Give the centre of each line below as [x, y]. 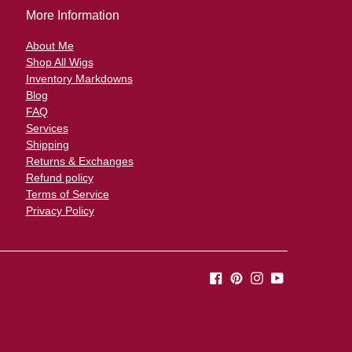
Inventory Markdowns [79, 79]
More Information [72, 16]
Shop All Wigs [59, 62]
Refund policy [59, 178]
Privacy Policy [60, 211]
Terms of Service [67, 194]
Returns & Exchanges [79, 161]
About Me [49, 46]
